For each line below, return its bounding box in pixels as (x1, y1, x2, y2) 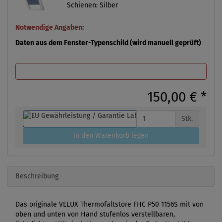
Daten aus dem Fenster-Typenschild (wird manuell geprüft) (15, 38, 201, 47)
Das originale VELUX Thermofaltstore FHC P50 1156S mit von (15, 200, 204, 209)
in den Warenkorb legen (73, 131, 149, 140)
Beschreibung (15, 171, 58, 180)
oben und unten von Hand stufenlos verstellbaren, (15, 210, 175, 219)
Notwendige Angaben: (15, 23, 84, 32)
